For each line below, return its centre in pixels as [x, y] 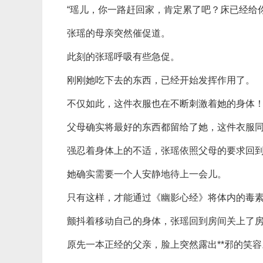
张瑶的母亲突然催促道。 [119, 33]
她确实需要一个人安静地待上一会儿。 [147, 174]
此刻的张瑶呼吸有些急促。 [123, 57]
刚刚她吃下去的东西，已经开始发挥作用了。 [161, 80]
